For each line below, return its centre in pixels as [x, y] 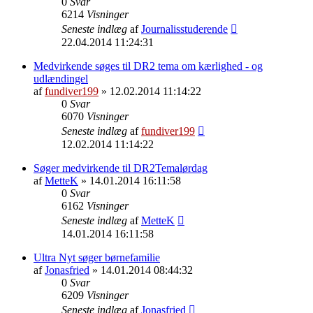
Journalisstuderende [184, 29]
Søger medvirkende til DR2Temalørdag [121, 168]
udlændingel [61, 78]
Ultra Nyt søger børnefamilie [97, 257]
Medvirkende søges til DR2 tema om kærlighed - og [148, 66]
